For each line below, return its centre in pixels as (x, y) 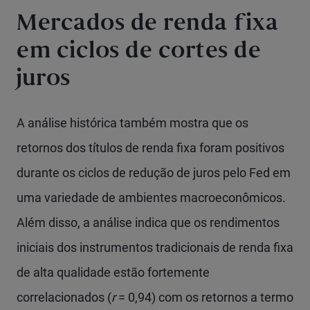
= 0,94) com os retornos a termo (204, 297)
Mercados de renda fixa (148, 25)
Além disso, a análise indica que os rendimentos (148, 222)
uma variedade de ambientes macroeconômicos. (151, 198)
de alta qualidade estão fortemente (113, 272)
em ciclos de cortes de (139, 52)
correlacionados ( (64, 297)
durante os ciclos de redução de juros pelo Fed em (154, 173)
